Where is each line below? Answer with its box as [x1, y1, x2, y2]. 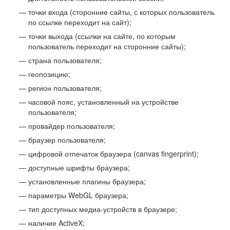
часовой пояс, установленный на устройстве [28, 97, 179, 107]
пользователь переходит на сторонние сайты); [28, 41, 186, 51]
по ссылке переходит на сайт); [28, 17, 131, 27]
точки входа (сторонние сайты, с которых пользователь [28, 7, 215, 17]
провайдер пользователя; [28, 121, 115, 131]
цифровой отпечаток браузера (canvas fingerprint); [28, 148, 199, 159]
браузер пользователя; [28, 135, 106, 145]
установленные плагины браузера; [28, 176, 146, 186]
